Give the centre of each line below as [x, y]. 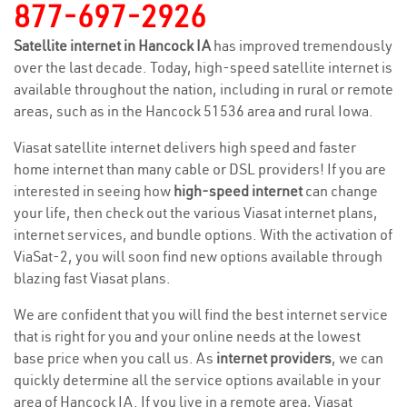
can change [340, 191]
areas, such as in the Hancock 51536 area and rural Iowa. [194, 111]
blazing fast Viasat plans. [92, 278]
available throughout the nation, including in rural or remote [203, 89]
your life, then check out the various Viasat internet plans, [196, 213]
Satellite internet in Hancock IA [114, 45]
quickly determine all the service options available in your [197, 380]
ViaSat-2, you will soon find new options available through [198, 256]
